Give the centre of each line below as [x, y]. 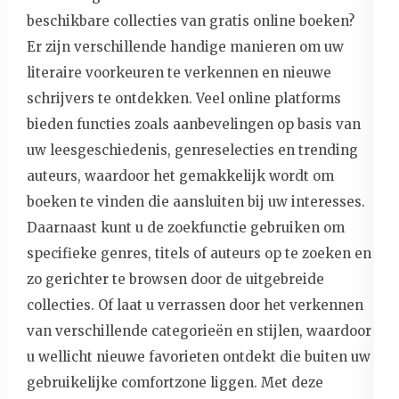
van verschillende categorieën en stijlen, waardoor [199, 330]
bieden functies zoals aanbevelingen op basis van [194, 124]
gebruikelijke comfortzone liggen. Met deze [175, 382]
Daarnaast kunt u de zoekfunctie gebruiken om [186, 227]
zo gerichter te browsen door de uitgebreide [175, 279]
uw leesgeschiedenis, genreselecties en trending [192, 150]
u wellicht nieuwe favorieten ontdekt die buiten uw [199, 356]
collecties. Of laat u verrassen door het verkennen [195, 305]
